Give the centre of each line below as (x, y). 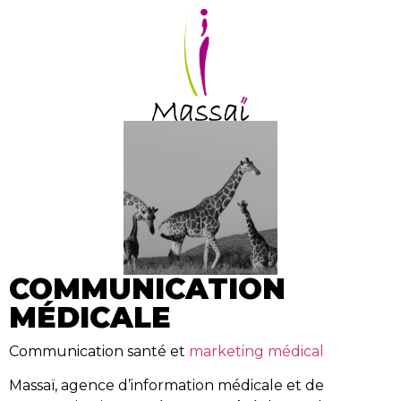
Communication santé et (99, 351)
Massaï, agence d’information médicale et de (166, 386)
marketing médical (256, 351)
